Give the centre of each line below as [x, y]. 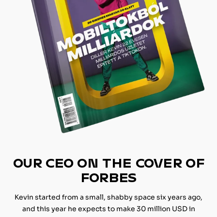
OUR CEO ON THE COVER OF [108, 163]
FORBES [108, 177]
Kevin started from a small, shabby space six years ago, [108, 197]
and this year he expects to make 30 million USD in [108, 209]
